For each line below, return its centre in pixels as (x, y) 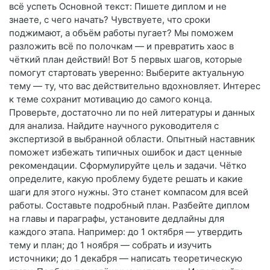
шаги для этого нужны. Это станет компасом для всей (129, 192)
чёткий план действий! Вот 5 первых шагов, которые (126, 60)
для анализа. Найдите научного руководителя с (114, 126)
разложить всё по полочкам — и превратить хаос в (121, 46)
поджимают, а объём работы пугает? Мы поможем (121, 33)
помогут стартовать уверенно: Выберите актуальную (127, 73)
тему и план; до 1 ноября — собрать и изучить (110, 245)
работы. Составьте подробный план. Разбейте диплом (129, 206)
